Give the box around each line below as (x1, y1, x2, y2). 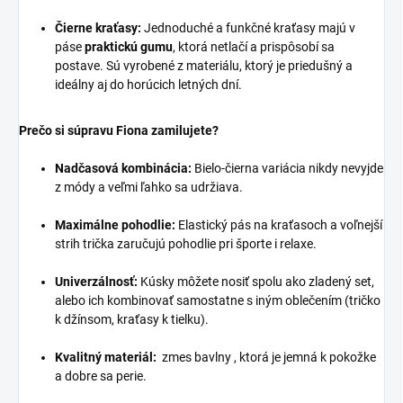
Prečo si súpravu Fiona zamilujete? (19, 123, 219, 139)
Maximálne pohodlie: (55, 218, 175, 233)
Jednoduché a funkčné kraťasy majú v (141, 21, 355, 36)
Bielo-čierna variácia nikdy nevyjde (192, 161, 383, 176)
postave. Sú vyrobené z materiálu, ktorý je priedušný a (55, 58, 353, 74)
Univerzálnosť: (55, 274, 138, 290)
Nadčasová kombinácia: (55, 161, 192, 176)
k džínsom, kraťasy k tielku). (55, 312, 209, 327)
